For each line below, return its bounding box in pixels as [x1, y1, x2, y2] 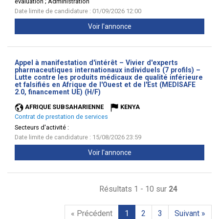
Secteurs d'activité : [15, 124, 69, 131]
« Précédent [71, 209, 112, 218]
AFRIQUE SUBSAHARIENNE [25, 103, 104, 110]
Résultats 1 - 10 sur [99, 184, 169, 194]
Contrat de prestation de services [15, 113, 108, 120]
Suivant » [175, 209, 205, 218]
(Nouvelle [100, 88, 132, 95]
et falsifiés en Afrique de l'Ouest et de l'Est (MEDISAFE [15, 81, 196, 88]
